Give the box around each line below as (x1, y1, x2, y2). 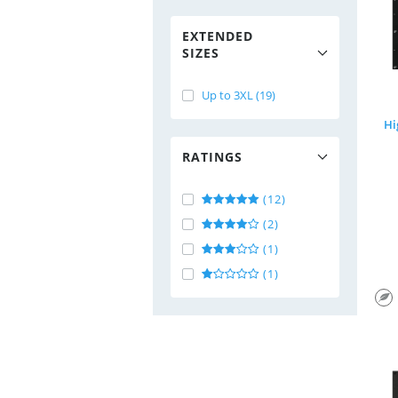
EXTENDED (182, 28, 253, 44)
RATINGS (182, 148, 243, 165)
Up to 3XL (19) (202, 87, 275, 103)
